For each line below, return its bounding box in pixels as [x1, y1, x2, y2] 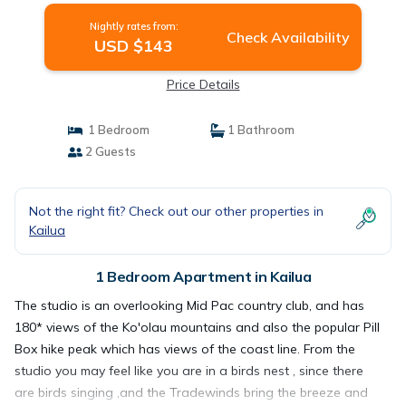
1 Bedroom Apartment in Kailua [94, 267, 312, 285]
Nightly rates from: [89, 20, 179, 33]
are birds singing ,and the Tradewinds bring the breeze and [14, 384, 368, 401]
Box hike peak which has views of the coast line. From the [14, 341, 355, 357]
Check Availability [226, 28, 350, 46]
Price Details [166, 76, 240, 92]
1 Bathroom [225, 122, 295, 137]
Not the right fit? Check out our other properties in [29, 203, 324, 219]
